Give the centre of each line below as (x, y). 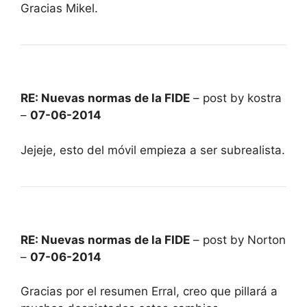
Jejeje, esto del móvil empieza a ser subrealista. (153, 150)
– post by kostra (236, 98)
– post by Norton (238, 240)
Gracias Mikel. (59, 9)
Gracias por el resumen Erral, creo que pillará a (149, 292)
